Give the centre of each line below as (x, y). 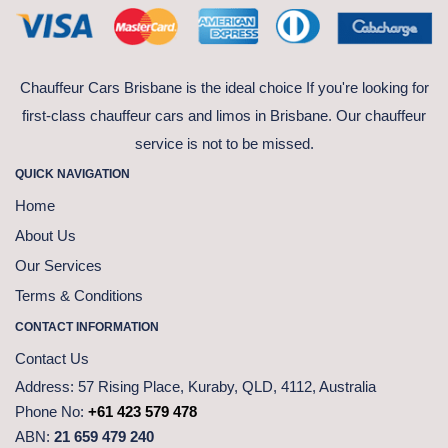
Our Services (58, 265)
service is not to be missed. (224, 143)
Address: (44, 386)
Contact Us (52, 358)
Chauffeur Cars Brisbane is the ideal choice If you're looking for (224, 87)
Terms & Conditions (79, 295)
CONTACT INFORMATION (87, 326)
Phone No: (51, 411)
